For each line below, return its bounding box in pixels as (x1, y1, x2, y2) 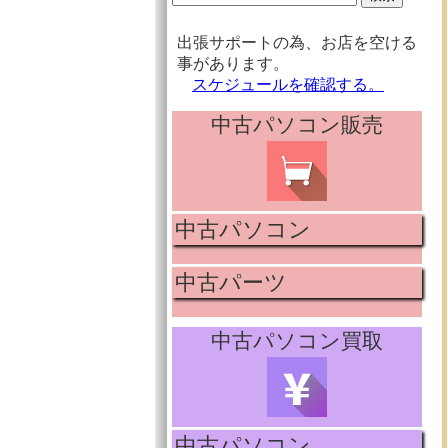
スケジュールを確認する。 (192, 76, 384, 93)
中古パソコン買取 (211, 329, 383, 352)
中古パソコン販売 (211, 113, 383, 136)
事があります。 (177, 55, 289, 72)
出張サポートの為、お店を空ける (177, 34, 417, 51)
